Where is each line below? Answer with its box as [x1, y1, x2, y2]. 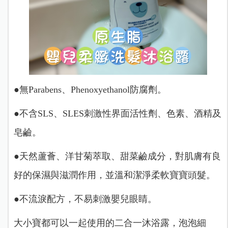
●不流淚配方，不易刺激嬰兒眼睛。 [13, 193, 157, 204]
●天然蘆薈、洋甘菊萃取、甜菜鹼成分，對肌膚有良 [13, 151, 221, 161]
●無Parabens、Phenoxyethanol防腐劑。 [13, 84, 166, 95]
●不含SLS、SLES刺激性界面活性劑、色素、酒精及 [13, 108, 221, 119]
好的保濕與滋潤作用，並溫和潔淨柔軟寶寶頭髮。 [13, 169, 215, 180]
